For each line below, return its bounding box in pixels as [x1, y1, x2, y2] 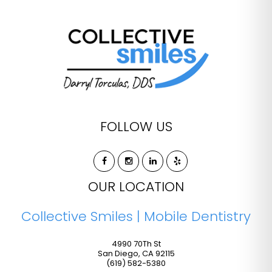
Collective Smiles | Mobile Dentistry [21, 206, 251, 226]
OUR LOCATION [88, 177, 184, 196]
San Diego [97, 247, 138, 259]
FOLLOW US [100, 117, 172, 136]
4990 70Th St [111, 237, 161, 250]
